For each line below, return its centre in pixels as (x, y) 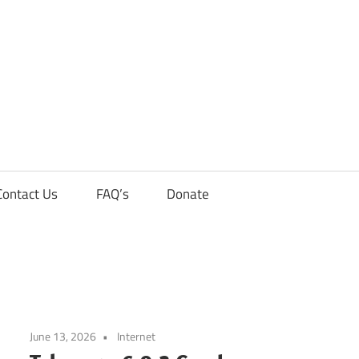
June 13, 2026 (63, 336)
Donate (188, 194)
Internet (137, 336)
